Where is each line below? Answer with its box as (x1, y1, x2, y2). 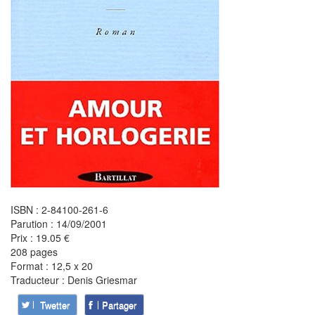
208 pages (11, 245, 58, 259)
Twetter (40, 298, 70, 311)
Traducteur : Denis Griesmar (11, 273, 137, 287)
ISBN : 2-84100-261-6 (11, 202, 108, 217)
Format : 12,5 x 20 (11, 259, 93, 273)
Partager (102, 298, 136, 311)
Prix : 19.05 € (11, 231, 70, 245)
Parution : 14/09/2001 (11, 217, 107, 231)
